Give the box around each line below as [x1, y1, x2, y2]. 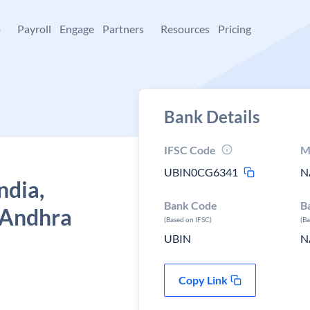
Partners [102, 22, 144, 35]
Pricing [218, 22, 251, 35]
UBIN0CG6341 [164, 165, 238, 179]
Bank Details [164, 107, 259, 127]
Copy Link [179, 273, 228, 286]
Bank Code [164, 199, 217, 212]
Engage [60, 22, 94, 35]
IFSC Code [164, 143, 216, 156]
